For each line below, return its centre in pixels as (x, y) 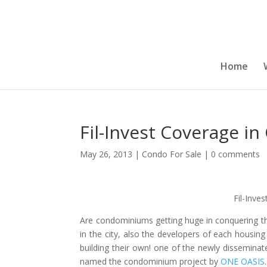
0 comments (236, 154)
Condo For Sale (172, 154)
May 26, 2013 (106, 154)
